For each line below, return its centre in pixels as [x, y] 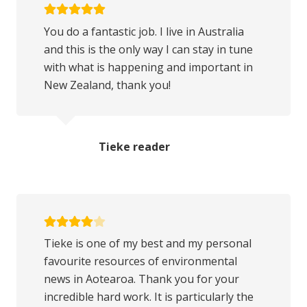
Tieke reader [134, 146]
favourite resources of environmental [140, 261]
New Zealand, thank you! [107, 85]
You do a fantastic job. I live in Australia [144, 31]
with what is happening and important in [148, 67]
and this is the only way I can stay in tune [148, 49]
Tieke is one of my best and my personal [148, 244]
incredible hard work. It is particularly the [149, 297]
